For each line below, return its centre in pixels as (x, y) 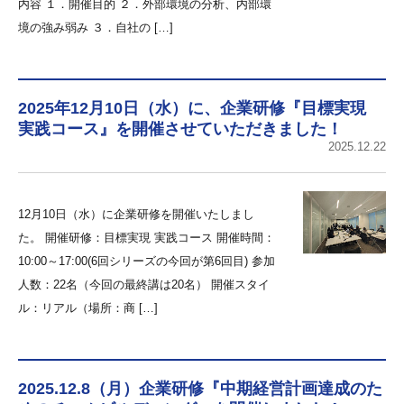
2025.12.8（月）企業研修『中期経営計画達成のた (200, 389)
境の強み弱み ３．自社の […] (96, 28)
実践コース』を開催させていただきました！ (180, 129)
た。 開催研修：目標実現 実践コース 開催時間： (147, 238)
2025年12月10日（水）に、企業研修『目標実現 (192, 108)
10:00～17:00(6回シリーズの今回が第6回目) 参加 (147, 261)
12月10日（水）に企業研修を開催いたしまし (136, 214)
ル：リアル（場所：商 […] (88, 308)
